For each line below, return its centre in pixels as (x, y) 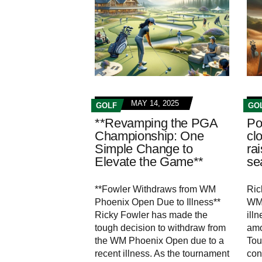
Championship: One (149, 136)
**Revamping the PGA (156, 123)
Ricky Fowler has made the (151, 215)
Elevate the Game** (149, 162)
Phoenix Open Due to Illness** (158, 202)
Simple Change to (144, 149)
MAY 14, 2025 (155, 104)
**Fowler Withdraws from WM (155, 189)
